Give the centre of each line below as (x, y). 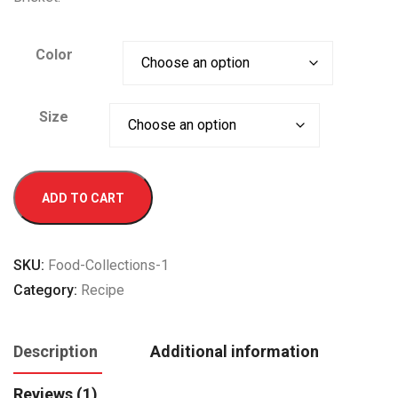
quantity (37, 231)
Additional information (235, 351)
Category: (47, 290)
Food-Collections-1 (108, 265)
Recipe (103, 290)
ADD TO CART (83, 198)
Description (56, 351)
